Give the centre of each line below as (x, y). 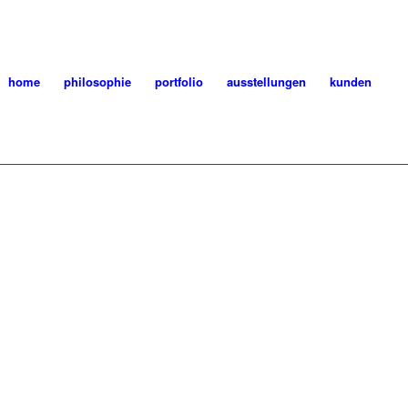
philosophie (98, 82)
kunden (351, 82)
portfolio (179, 82)
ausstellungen (267, 82)
